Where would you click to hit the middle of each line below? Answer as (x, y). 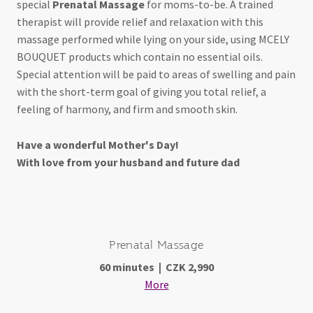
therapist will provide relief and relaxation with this (140, 22)
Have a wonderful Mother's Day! (98, 144)
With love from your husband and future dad (128, 162)
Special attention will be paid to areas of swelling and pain (156, 74)
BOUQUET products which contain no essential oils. (140, 57)
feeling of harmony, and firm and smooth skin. (127, 109)
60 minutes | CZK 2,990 (156, 267)
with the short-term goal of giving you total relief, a (141, 92)
